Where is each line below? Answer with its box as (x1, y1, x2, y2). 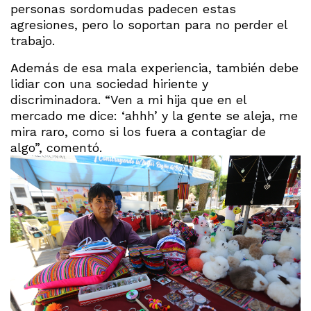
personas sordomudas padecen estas (10, 1, 236, 17)
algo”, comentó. (10, 140, 102, 155)
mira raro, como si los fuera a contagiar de (10, 124, 266, 140)
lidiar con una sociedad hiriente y (10, 76, 208, 92)
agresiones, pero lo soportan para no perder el (10, 17, 287, 33)
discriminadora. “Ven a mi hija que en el (10, 92, 246, 108)
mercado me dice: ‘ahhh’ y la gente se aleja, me (10, 108, 298, 124)
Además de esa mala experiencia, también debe (10, 60, 299, 76)
